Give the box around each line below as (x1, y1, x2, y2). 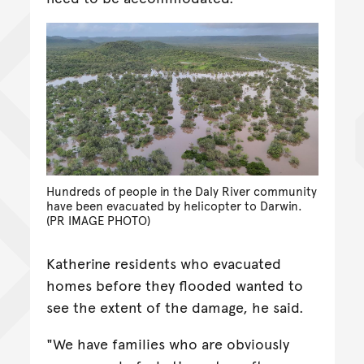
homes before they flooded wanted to (45, 275, 303, 296)
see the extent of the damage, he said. (45, 297, 304, 318)
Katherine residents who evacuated (45, 253, 281, 274)
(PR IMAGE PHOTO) (45, 212, 150, 229)
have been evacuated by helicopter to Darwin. (45, 197, 302, 214)
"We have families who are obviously (45, 333, 289, 354)
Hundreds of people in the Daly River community (45, 183, 317, 200)
